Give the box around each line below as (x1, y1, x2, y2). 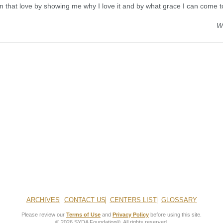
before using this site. (149, 212, 202, 218)
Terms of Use (66, 212, 101, 218)
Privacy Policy (112, 212, 149, 218)
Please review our (21, 212, 66, 218)
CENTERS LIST (110, 196, 157, 204)
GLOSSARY (161, 196, 197, 204)
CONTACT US (64, 196, 106, 204)
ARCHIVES (26, 196, 60, 204)
